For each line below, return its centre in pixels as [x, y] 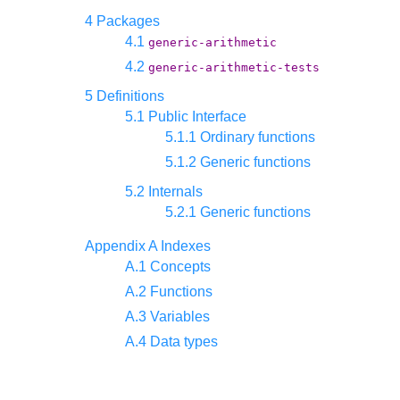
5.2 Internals [164, 191]
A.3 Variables [167, 316]
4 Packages [122, 21]
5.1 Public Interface [186, 116]
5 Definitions [125, 96]
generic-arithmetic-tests [234, 67]
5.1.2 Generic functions [238, 162]
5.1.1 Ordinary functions [240, 137]
